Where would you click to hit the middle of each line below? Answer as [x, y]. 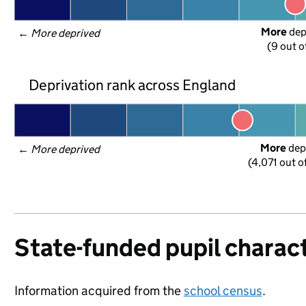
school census [223, 291]
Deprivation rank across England [132, 85]
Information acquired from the [99, 291]
